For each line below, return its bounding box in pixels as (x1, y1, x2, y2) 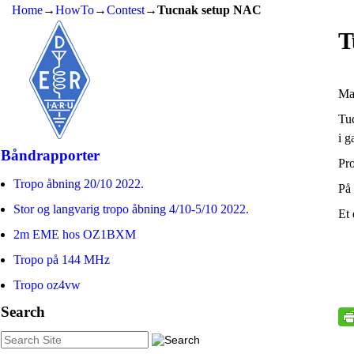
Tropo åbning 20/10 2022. (13, 176, 144, 190)
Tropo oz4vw (13, 277, 81, 292)
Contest (107, 3, 145, 17)
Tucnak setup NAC (157, 3, 262, 17)
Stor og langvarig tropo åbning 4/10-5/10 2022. (13, 201, 249, 216)
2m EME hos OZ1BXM (13, 227, 136, 241)
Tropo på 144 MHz (13, 252, 110, 266)
